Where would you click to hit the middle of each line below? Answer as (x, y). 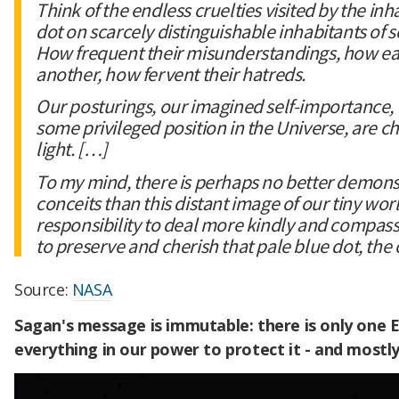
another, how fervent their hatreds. (171, 73)
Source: (43, 290)
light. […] (72, 149)
